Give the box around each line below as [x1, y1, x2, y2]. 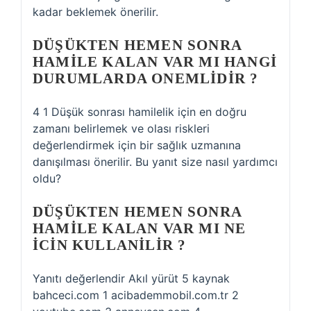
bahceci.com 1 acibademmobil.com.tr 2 [33, 288, 239, 302]
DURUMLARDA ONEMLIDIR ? [33, 70, 259, 87]
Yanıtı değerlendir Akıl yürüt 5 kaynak [33, 271, 230, 285]
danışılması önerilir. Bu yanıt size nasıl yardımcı [33, 155, 278, 169]
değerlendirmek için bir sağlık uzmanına [33, 138, 241, 152]
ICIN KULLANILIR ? [33, 237, 187, 253]
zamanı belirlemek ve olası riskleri [33, 121, 210, 135]
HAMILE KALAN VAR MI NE [33, 220, 246, 237]
